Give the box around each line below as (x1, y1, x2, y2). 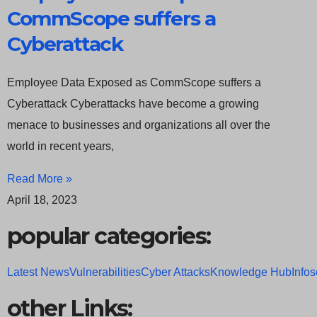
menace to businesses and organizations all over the (7, 119, 270, 132)
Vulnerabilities (69, 266, 141, 279)
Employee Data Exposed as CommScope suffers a (7, 76, 261, 89)
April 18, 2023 (7, 194, 77, 207)
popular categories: (7, 222, 211, 250)
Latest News (7, 266, 69, 279)
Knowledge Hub (210, 266, 292, 279)
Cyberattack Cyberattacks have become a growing (7, 98, 259, 110)
